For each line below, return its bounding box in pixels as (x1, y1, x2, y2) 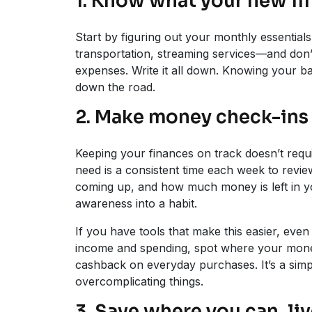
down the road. (75, 80, 155, 94)
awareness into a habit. (75, 196, 197, 210)
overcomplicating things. (75, 274, 203, 288)
